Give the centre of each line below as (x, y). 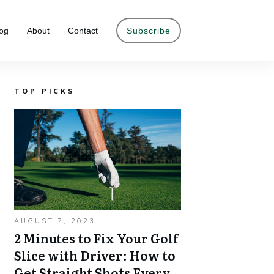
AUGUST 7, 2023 (55, 221)
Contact (83, 31)
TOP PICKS (45, 91)
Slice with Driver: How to (95, 255)
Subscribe (149, 31)
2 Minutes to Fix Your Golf (96, 238)
